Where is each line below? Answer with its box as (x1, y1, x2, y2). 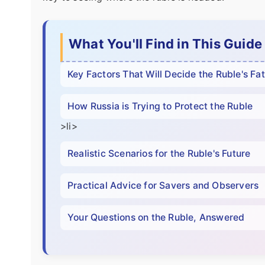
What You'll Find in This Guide (69, 36, 262, 51)
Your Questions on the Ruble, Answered (67, 212, 245, 223)
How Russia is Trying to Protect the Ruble (67, 101, 253, 112)
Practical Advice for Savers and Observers (67, 180, 259, 191)
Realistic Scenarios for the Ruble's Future (67, 148, 251, 159)
